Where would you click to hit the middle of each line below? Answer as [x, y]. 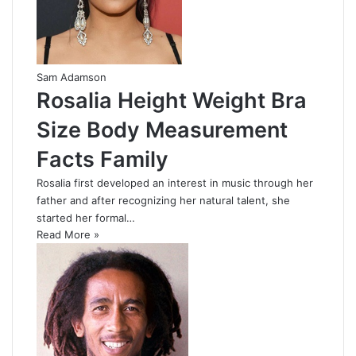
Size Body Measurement [162, 130]
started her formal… [86, 217]
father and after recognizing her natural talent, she [163, 200]
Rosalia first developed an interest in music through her [175, 182]
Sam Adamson [72, 77]
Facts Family [103, 159]
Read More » [68, 234]
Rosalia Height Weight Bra [172, 100]
